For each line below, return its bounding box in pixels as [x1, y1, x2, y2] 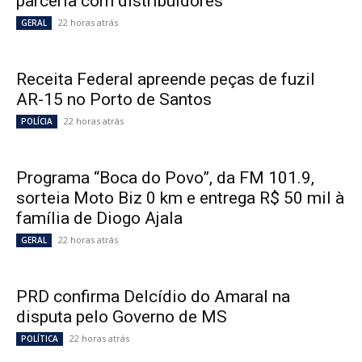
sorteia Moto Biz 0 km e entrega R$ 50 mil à [16, 188, 344, 208]
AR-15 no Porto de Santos [16, 90, 212, 110]
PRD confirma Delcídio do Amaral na [16, 287, 290, 307]
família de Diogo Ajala [16, 208, 183, 229]
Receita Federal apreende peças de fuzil [16, 69, 315, 90]
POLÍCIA [21, 116, 53, 128]
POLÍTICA [21, 333, 58, 345]
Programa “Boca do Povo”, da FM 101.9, [16, 168, 314, 188]
